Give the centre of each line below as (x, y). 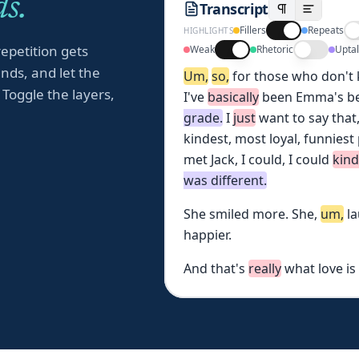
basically (234, 97)
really (265, 268)
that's (228, 268)
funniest (329, 139)
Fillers (253, 30)
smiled (230, 214)
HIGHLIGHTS (209, 30)
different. (239, 180)
